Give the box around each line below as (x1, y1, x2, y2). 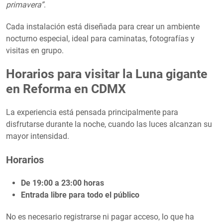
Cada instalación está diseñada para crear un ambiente (6, 21, 200, 31)
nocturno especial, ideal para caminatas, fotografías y (6, 33, 195, 43)
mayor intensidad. (6, 131, 69, 141)
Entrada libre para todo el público (21, 190, 139, 200)
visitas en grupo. (6, 45, 64, 55)
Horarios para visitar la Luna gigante (6, 66, 208, 81)
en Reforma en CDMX (6, 81, 126, 96)
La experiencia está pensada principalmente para (6, 107, 178, 117)
